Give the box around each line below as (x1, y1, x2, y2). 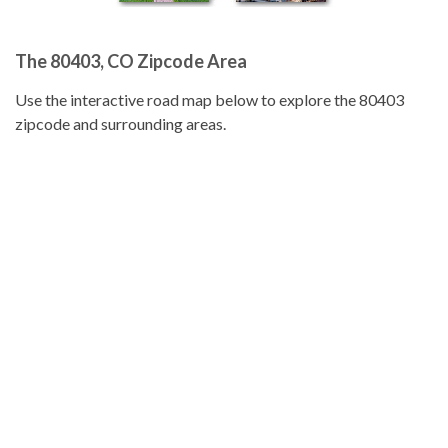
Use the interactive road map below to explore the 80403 (15, 90, 404, 109)
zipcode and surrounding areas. (15, 114, 226, 133)
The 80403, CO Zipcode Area (15, 50, 247, 72)
